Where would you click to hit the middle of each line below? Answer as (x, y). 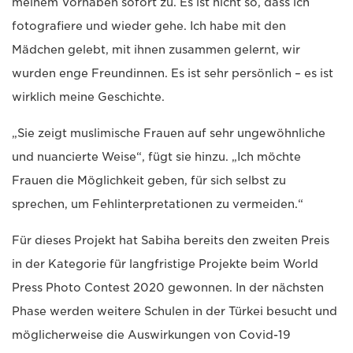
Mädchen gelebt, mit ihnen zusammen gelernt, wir (156, 50)
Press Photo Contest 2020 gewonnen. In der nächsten (168, 288)
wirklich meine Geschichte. (88, 97)
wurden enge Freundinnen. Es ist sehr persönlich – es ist (173, 74)
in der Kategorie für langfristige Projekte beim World (165, 264)
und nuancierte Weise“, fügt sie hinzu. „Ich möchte (156, 157)
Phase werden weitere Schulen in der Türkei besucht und (175, 312)
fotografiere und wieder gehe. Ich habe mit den (149, 26)
